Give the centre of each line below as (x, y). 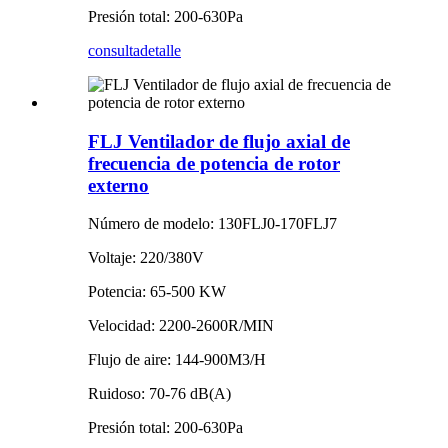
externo (118, 185)
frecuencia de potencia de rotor (214, 163)
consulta (114, 51)
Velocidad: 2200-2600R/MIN (181, 326)
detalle (160, 51)
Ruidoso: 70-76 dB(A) (159, 394)
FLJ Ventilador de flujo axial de (219, 141)
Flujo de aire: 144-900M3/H (177, 360)
